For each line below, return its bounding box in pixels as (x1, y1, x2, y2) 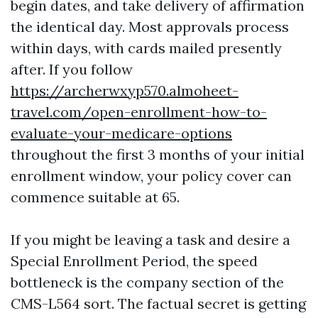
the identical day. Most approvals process (11, 18, 289, 35)
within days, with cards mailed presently (11, 39, 282, 57)
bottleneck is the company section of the (11, 273, 284, 291)
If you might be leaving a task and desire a (11, 231, 290, 248)
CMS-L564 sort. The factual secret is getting (11, 295, 306, 312)
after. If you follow (11, 60, 133, 78)
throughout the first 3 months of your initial (11, 146, 305, 163)
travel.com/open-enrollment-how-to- (11, 103, 267, 121)
